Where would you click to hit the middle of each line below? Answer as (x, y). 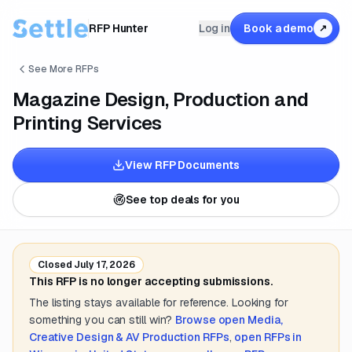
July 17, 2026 (104, 265)
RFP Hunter (119, 28)
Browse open (212, 320)
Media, (265, 320)
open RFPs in (268, 337)
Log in (214, 28)
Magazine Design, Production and (161, 99)
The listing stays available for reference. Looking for (159, 302)
